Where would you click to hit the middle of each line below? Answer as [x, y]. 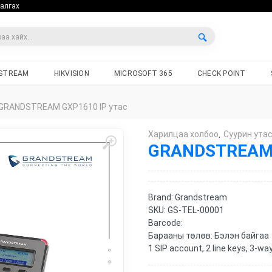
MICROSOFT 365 [143, 73]
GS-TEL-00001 [196, 210]
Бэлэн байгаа [242, 236]
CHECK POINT [221, 73]
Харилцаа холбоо [183, 134]
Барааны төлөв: [181, 236]
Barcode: [165, 223]
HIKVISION [71, 73]
